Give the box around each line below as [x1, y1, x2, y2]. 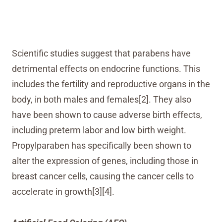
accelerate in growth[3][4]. [12, 186, 114, 197]
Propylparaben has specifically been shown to [12, 140, 191, 151]
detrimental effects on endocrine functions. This [12, 63, 200, 74]
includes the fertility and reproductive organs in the [12, 79, 210, 89]
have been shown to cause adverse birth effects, [12, 110, 202, 120]
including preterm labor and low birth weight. [12, 125, 186, 135]
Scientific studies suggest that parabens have [12, 48, 191, 58]
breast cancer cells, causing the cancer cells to [12, 171, 194, 181]
